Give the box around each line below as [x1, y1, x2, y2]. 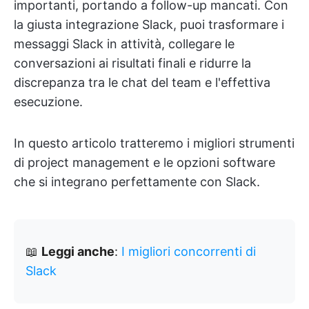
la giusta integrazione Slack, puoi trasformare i [14, 17, 284, 32]
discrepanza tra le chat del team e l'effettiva [14, 75, 270, 90]
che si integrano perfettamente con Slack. [14, 175, 260, 189]
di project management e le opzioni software [14, 155, 275, 170]
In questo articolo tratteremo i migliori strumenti [14, 136, 295, 150]
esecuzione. [14, 94, 83, 109]
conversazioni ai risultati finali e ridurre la [14, 56, 251, 70]
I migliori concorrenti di [121, 244, 256, 259]
